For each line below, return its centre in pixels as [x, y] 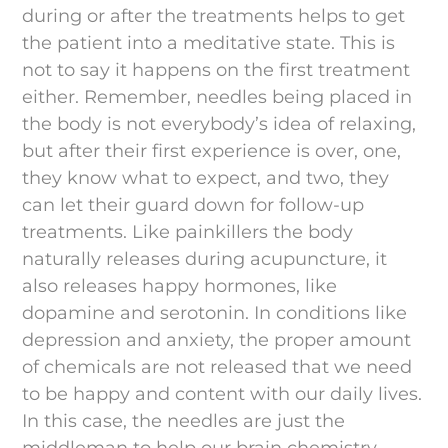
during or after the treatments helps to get [214, 15]
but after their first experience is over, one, [212, 150]
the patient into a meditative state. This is [209, 42]
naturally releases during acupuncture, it [205, 258]
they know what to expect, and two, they [206, 177]
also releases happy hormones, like [180, 285]
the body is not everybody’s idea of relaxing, [219, 123]
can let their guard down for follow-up [193, 204]
